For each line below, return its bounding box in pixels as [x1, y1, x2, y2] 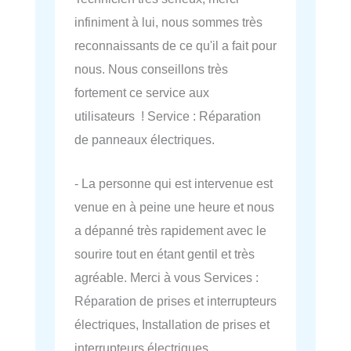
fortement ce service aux [74, 85, 209, 100]
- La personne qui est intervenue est [74, 176, 273, 191]
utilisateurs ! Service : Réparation [74, 109, 261, 124]
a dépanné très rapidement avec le [74, 223, 266, 238]
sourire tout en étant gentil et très [74, 247, 255, 262]
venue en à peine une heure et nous [74, 200, 274, 215]
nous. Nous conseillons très [74, 62, 228, 77]
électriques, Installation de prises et [74, 317, 270, 332]
